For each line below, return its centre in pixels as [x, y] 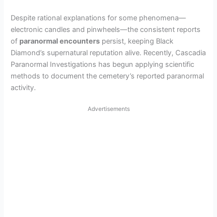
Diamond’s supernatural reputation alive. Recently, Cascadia [108, 53]
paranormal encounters [60, 41]
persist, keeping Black [137, 41]
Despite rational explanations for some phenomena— [99, 18]
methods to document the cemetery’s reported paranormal [108, 76]
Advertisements [108, 108]
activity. [23, 88]
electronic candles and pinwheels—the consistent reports [106, 30]
